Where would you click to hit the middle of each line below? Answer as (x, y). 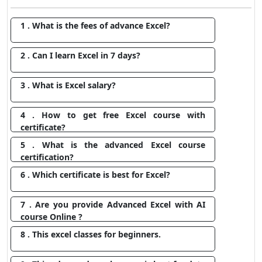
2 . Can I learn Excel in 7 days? (82, 56)
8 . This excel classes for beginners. (91, 235)
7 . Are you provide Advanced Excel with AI (113, 205)
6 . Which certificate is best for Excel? (95, 175)
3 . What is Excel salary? (68, 85)
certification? (47, 157)
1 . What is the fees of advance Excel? (95, 26)
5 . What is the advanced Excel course (113, 145)
